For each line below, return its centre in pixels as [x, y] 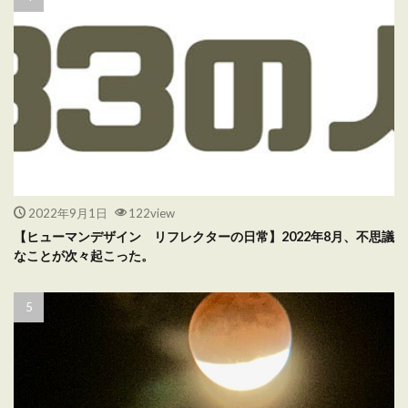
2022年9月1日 [67, 213]
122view [152, 213]
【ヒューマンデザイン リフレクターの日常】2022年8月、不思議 [204, 236]
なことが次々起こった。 [84, 255]
